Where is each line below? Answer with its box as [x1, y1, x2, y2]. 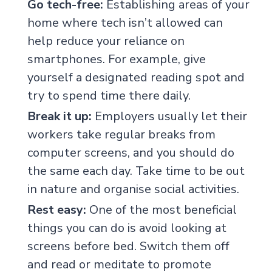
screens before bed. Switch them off [27, 237, 229, 254]
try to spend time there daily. [27, 87, 191, 104]
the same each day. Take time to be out [27, 162, 245, 179]
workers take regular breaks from [27, 126, 216, 143]
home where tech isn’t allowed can [27, 14, 223, 31]
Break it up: [27, 107, 92, 124]
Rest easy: [27, 201, 86, 218]
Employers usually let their [91, 107, 247, 124]
